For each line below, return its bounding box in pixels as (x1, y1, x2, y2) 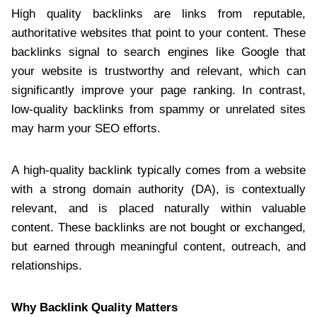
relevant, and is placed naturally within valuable (11, 201, 306, 215)
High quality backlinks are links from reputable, (11, 6, 306, 21)
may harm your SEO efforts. (11, 121, 161, 135)
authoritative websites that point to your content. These (11, 25, 306, 40)
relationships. (11, 258, 82, 272)
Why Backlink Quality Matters (11, 300, 178, 314)
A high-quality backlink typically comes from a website (11, 163, 306, 177)
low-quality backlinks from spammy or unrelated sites (11, 102, 306, 116)
